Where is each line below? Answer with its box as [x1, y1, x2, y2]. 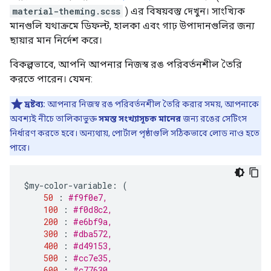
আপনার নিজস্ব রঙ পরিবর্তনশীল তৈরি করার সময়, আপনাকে [45, 99, 259, 109]
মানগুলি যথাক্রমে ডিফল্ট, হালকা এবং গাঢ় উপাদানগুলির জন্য [10, 20, 255, 32]
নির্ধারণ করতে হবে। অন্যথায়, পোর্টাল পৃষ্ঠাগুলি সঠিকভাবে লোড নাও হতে [10, 128, 260, 139]
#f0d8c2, [73, 204, 132, 216]
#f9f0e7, [68, 192, 127, 204]
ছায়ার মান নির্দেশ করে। [10, 34, 102, 47]
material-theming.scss [12, 5, 120, 18]
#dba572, [73, 228, 132, 240]
